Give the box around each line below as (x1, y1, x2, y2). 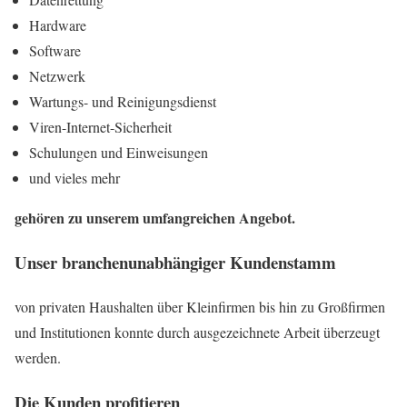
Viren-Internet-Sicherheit (29, 117, 172, 137)
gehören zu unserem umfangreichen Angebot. (15, 207, 295, 229)
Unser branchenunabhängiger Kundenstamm (15, 250, 336, 275)
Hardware (29, 15, 86, 35)
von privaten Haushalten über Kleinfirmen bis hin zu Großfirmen (15, 296, 385, 316)
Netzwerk (29, 66, 85, 86)
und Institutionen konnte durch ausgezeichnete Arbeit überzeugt (15, 322, 380, 342)
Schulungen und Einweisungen (29, 143, 208, 163)
